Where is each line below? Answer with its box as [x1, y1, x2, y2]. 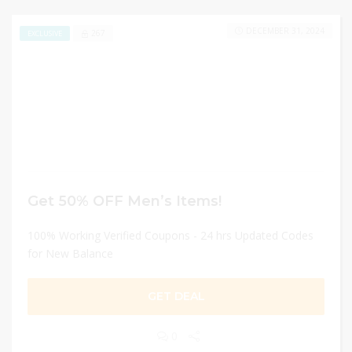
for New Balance [27, 246, 113, 261]
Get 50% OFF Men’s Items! [27, 192, 222, 209]
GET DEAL [147, 289, 205, 303]
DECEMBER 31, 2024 [246, 25, 324, 36]
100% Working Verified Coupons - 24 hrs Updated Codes [27, 228, 313, 243]
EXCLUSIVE [27, 27, 62, 38]
